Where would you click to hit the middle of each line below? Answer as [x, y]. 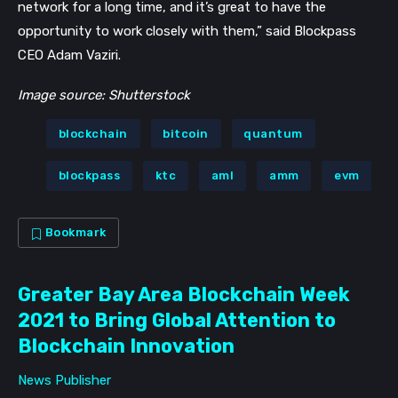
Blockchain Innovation [126, 346]
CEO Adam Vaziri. [69, 56]
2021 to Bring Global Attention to [177, 320]
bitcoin [186, 133]
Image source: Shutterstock [104, 95]
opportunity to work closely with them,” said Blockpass [187, 32]
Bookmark [74, 233]
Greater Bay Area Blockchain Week [184, 294]
